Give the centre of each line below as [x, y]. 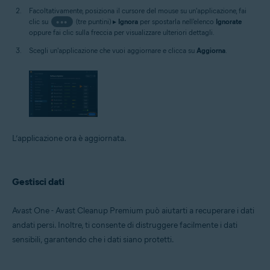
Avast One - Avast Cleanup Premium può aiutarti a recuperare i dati [133, 210]
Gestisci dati [38, 181]
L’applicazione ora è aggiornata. [69, 138]
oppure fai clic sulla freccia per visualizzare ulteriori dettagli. [122, 33]
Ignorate [228, 22]
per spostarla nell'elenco [177, 22]
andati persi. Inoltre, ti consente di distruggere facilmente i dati [125, 225]
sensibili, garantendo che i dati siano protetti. [93, 239]
